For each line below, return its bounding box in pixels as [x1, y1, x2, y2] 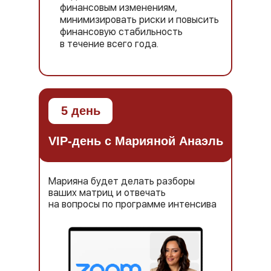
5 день [61, 104, 100, 117]
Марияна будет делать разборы [48, 175, 195, 187]
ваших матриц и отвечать [48, 187, 166, 198]
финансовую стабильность [60, 26, 183, 38]
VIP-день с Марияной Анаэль [48, 134, 223, 148]
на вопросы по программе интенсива [48, 198, 217, 210]
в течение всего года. [60, 38, 158, 50]
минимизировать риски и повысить [60, 14, 219, 25]
